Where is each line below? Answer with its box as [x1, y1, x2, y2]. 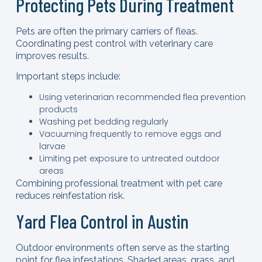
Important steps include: [15, 71, 120, 82]
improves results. [15, 50, 89, 61]
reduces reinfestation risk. [15, 189, 125, 201]
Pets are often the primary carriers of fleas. [15, 25, 198, 37]
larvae [39, 140, 65, 152]
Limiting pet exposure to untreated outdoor [39, 152, 220, 164]
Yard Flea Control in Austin [15, 209, 189, 232]
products [39, 103, 78, 115]
